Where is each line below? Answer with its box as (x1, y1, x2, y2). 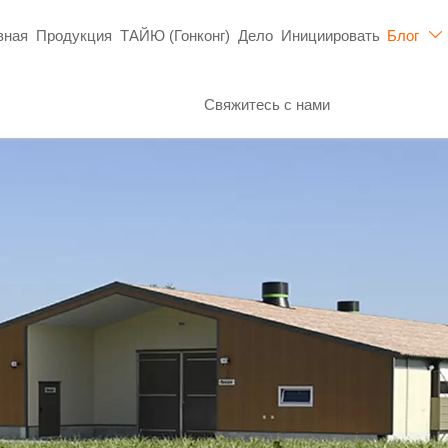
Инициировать (280, 26, 380, 44)
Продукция (35, 26, 112, 44)
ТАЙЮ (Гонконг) (119, 26, 230, 44)
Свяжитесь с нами (204, 96, 331, 113)
